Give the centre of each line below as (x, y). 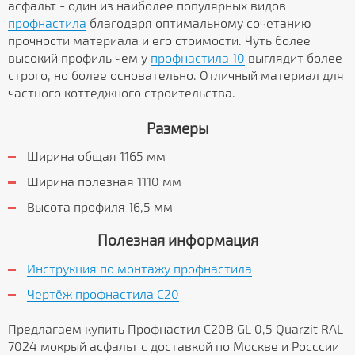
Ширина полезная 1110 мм (104, 181)
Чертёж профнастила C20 (103, 293)
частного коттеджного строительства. (122, 93)
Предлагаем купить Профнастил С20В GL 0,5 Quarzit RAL (176, 328)
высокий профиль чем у (79, 58)
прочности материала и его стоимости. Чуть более (159, 40)
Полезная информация (177, 240)
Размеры (177, 128)
